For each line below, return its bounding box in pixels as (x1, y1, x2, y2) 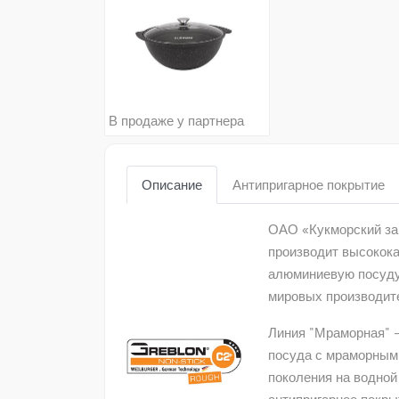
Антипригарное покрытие (232, 177, 385, 192)
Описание (142, 177, 202, 192)
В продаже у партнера (109, 113, 244, 128)
